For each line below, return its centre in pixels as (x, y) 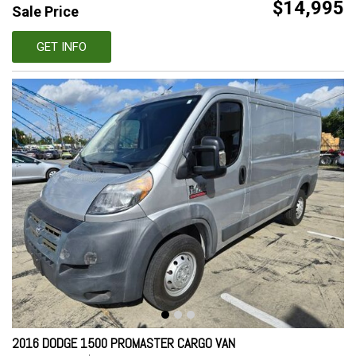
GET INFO (62, 47)
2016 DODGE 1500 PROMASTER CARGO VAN (124, 343)
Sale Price (45, 12)
